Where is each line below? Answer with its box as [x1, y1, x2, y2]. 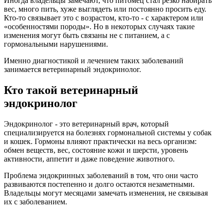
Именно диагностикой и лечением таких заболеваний [4, 56, 183, 65]
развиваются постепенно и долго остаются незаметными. [4, 180, 195, 188]
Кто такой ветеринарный [4, 83, 138, 96]
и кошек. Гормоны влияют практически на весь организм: [4, 137, 197, 145]
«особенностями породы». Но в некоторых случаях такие [4, 22, 195, 31]
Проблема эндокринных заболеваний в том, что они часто [4, 171, 198, 180]
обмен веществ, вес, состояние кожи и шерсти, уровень [4, 145, 188, 154]
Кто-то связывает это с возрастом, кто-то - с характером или [4, 13, 203, 22]
